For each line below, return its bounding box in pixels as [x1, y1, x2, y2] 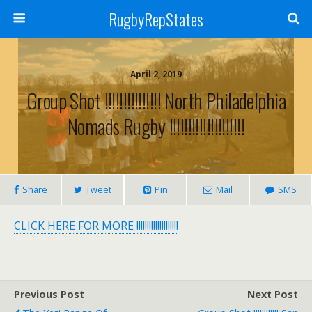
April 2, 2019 [130, 68, 182, 80]
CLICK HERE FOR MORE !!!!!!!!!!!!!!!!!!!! [14, 218, 178, 233]
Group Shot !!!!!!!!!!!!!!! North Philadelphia [26, 86, 286, 115]
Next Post [247, 288, 298, 301]
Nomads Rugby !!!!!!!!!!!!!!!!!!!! [68, 111, 244, 141]
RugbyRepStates [109, 6, 203, 31]
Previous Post [14, 288, 84, 301]
